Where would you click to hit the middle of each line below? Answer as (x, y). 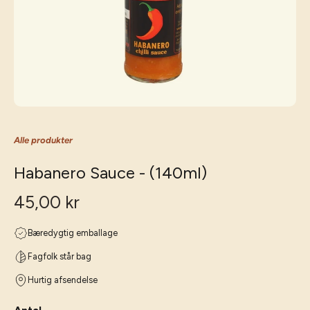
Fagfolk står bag (60, 256)
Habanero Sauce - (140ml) (110, 173)
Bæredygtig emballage (73, 233)
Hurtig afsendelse (63, 280)
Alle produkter (43, 140)
